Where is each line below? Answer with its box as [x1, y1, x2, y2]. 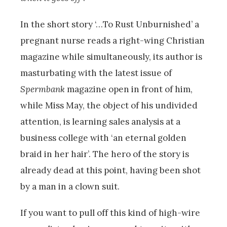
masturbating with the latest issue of [20, 67, 172, 79]
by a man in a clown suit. [20, 180, 120, 192]
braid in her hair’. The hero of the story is [20, 148, 189, 160]
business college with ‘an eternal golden [20, 132, 186, 143]
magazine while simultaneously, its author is [20, 51, 202, 62]
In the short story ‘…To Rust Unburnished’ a [20, 18, 199, 30]
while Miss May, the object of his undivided [20, 99, 198, 111]
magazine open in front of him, [65, 83, 193, 95]
